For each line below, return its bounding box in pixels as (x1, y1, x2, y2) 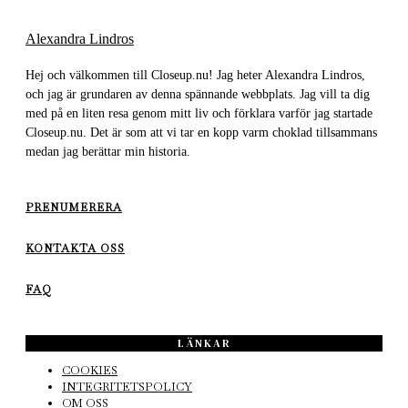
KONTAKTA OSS (25, 240, 125, 256)
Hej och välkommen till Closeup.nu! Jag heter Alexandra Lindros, (25, 67, 365, 82)
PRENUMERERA (25, 199, 122, 215)
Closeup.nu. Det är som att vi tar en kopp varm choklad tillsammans (25, 125, 377, 139)
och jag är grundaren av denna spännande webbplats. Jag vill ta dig (25, 87, 370, 101)
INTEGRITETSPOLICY (62, 379, 192, 395)
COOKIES (62, 362, 117, 379)
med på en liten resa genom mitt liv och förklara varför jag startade (25, 106, 372, 120)
